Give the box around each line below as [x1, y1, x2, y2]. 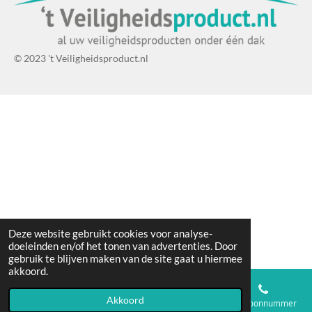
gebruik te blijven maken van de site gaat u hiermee [8, 252, 242, 265]
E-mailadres [65, 297, 113, 309]
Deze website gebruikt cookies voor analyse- [8, 227, 212, 240]
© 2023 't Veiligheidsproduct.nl [14, 52, 150, 65]
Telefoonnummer [229, 297, 297, 309]
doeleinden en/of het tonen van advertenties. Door [8, 240, 237, 252]
